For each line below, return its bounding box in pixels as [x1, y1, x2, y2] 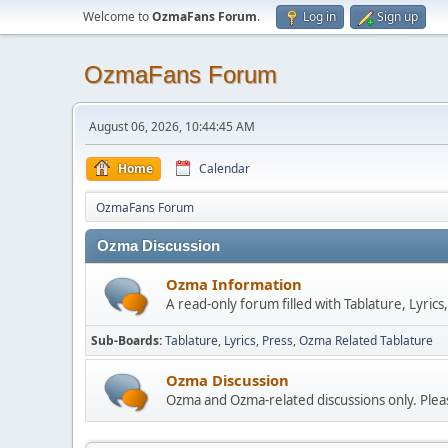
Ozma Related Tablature [299, 332, 433, 349]
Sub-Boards [91, 332, 159, 349]
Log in [303, 8, 336, 25]
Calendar [199, 160, 250, 177]
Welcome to [83, 8, 152, 25]
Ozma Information [166, 274, 302, 294]
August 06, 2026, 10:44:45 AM [89, 118, 255, 135]
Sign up [377, 8, 418, 25]
